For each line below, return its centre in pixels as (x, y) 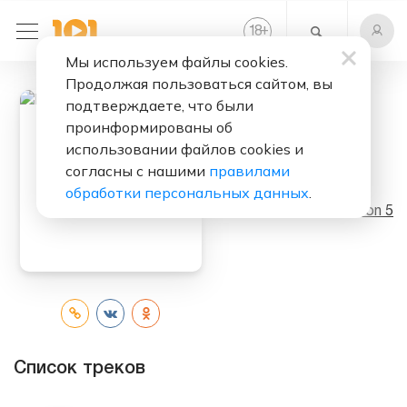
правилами (249, 171)
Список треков (79, 368)
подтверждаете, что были (159, 105)
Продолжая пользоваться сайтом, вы (199, 84)
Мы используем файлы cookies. (177, 62)
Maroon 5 (362, 212)
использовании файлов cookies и (184, 149)
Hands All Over (303, 175)
